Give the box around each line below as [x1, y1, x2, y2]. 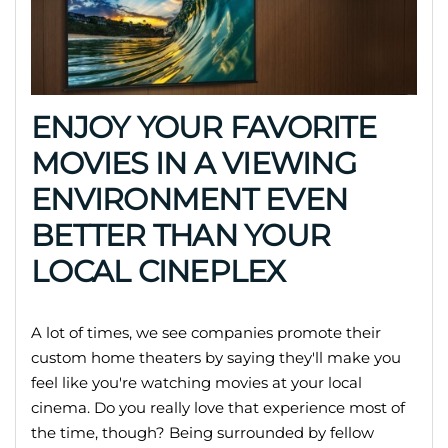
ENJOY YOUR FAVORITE [31, 108, 376, 146]
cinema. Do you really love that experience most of [31, 397, 405, 417]
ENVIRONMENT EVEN [31, 180, 347, 218]
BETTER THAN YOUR [31, 216, 330, 254]
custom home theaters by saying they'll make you [31, 347, 401, 367]
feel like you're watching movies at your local [31, 372, 362, 392]
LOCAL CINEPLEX [31, 252, 286, 290]
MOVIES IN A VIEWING [31, 144, 356, 182]
